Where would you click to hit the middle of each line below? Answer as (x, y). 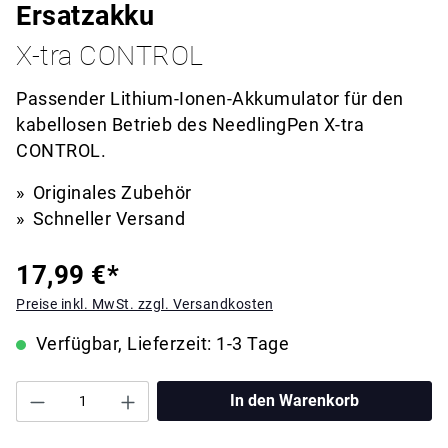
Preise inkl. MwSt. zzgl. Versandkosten (144, 304)
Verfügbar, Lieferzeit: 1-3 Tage (160, 344)
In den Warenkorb (295, 400)
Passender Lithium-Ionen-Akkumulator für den (210, 99)
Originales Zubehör (112, 193)
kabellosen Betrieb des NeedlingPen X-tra (190, 125)
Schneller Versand (108, 219)
